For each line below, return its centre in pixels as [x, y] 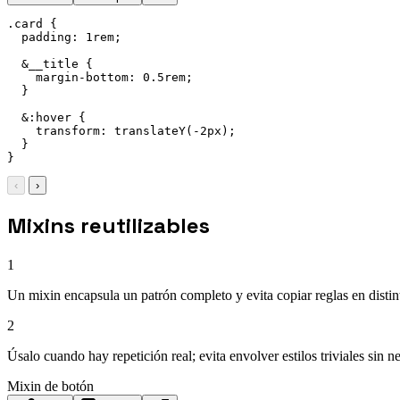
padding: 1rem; [64, 37]
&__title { [50, 63]
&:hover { [46, 117]
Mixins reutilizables [108, 226]
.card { [32, 23]
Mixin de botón [50, 387]
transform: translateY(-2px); [121, 130]
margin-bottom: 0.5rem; [100, 77]
